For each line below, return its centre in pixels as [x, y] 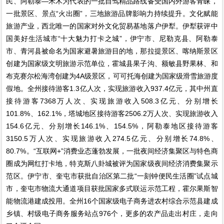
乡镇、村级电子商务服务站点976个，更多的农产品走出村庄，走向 [112, 213]
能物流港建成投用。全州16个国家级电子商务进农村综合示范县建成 [112, 201]
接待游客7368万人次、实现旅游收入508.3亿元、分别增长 [112, 101]
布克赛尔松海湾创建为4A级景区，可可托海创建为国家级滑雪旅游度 [112, 76]
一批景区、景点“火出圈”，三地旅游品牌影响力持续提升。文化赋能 [112, 13]
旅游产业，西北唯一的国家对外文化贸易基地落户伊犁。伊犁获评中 [112, 26]
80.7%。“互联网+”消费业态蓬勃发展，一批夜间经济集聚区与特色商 [112, 151]
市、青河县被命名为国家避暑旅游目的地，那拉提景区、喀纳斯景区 [112, 51]
